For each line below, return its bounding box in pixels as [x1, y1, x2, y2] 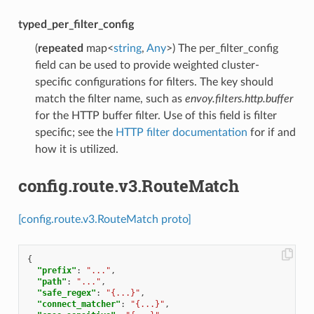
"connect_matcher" [36, 299, 121, 310]
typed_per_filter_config [18, 19, 134, 31]
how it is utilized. [34, 144, 118, 156]
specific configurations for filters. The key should [34, 76, 273, 88]
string [113, 43, 142, 55]
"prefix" [36, 266, 76, 276]
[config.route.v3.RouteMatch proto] [18, 214, 191, 226]
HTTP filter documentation [115, 127, 247, 139]
